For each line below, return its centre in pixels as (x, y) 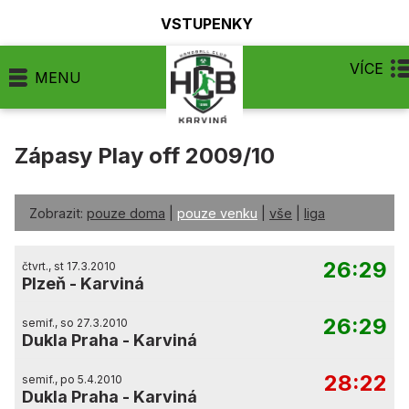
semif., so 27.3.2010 (75, 323)
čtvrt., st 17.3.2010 (69, 266)
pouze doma (126, 213)
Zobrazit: (56, 213)
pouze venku (217, 213)
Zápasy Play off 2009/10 (145, 156)
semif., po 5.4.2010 (72, 379)
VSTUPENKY (206, 23)
